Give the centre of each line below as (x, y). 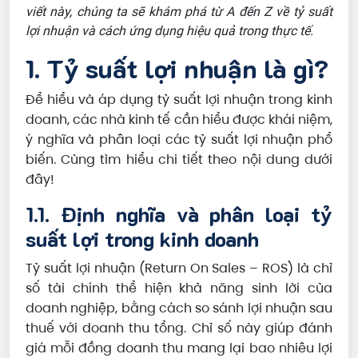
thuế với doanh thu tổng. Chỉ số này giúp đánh (179, 328)
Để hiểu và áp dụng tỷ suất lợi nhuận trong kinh (179, 100)
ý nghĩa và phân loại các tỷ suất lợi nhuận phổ (179, 140)
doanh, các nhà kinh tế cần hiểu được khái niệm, (179, 120)
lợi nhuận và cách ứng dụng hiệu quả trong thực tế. (169, 31)
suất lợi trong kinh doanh (142, 239)
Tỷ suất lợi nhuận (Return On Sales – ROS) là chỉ (179, 268)
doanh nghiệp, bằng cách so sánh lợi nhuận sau (179, 308)
